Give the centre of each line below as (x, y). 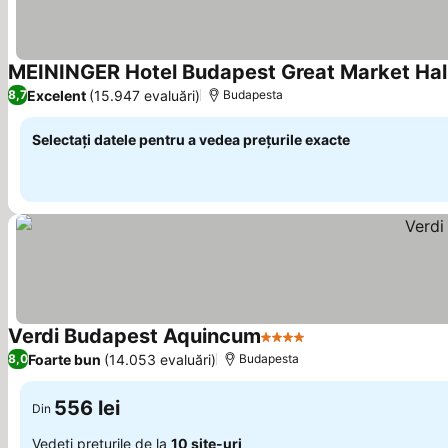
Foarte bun (64, 359)
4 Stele (286, 347)
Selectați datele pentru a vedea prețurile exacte (191, 139)
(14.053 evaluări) (160, 359)
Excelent (56, 95)
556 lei (87, 408)
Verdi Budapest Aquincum (134, 336)
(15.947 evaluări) (144, 95)
